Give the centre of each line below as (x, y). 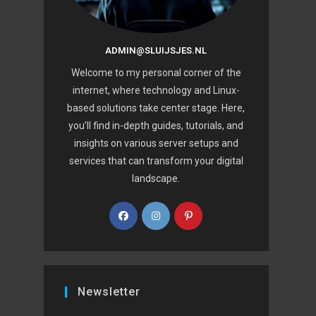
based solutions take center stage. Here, (156, 108)
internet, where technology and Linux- (156, 90)
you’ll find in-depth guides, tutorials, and (156, 125)
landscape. (156, 178)
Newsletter (109, 291)
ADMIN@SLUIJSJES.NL (156, 50)
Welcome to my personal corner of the (156, 72)
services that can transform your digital (156, 160)
